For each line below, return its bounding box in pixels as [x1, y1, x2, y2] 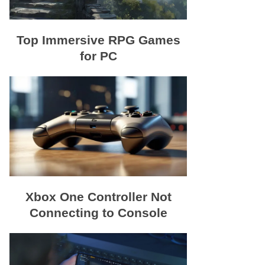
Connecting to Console [29, 205, 167, 219]
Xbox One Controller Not [25, 189, 172, 203]
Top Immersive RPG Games [16, 33, 180, 47]
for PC [79, 49, 117, 63]
